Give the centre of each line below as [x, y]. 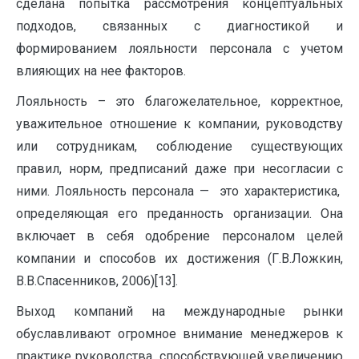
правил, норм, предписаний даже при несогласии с [179, 169]
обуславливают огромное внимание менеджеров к [179, 334]
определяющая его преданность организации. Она [179, 214]
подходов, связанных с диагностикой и [179, 26]
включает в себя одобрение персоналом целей [179, 236]
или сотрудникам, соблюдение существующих [179, 146]
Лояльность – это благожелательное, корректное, [179, 101]
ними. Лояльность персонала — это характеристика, [179, 191]
